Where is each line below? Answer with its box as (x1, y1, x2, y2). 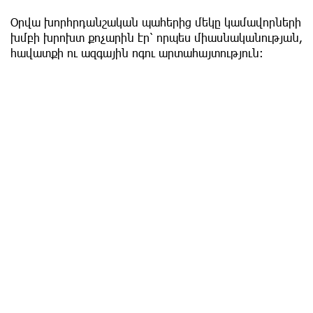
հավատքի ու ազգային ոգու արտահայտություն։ (10, 45, 263, 59)
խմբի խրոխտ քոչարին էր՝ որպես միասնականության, (10, 30, 303, 44)
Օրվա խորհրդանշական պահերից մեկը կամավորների (10, 15, 301, 29)
